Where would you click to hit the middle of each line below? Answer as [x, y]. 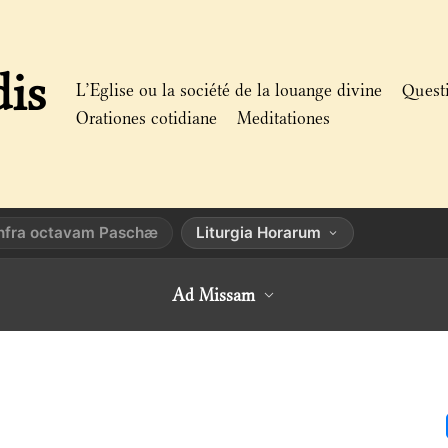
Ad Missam [213, 295]
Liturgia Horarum [258, 232]
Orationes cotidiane [146, 118]
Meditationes [283, 118]
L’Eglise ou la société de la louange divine [229, 90]
